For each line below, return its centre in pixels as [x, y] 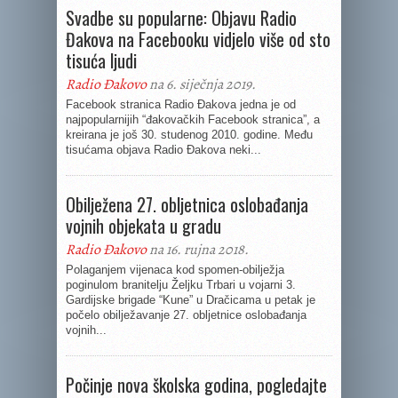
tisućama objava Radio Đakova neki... [163, 150]
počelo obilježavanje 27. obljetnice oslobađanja [186, 315]
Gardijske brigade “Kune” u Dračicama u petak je [191, 300]
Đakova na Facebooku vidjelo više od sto [198, 39]
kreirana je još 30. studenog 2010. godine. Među [189, 135]
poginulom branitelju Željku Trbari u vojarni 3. [181, 285]
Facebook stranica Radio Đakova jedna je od [181, 104]
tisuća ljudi [101, 60]
